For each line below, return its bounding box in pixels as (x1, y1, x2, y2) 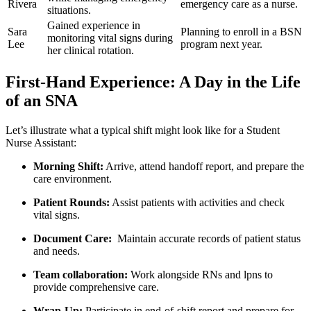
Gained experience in (47, 19, 140, 32)
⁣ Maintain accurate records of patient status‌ (112, 233, 301, 245)
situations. (47, 4, 91, 17)
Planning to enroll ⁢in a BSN (180, 26, 302, 38)
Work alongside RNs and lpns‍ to (128, 269, 273, 281)
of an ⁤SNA (6, 92, 78, 110)
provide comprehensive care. (33, 281, 159, 294)
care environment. (33, 173, 112, 185)
